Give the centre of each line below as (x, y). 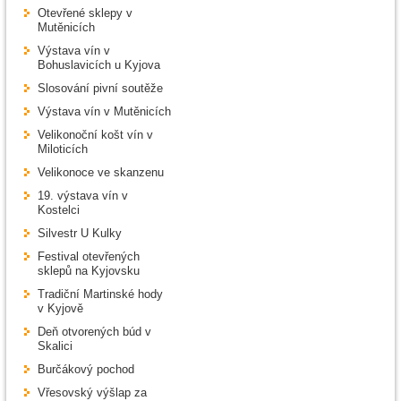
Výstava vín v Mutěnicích (104, 112)
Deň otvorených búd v (94, 332)
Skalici (55, 346)
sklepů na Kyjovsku (89, 271)
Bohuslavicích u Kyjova (99, 65)
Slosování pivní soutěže (100, 89)
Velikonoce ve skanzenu (101, 173)
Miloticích (63, 149)
